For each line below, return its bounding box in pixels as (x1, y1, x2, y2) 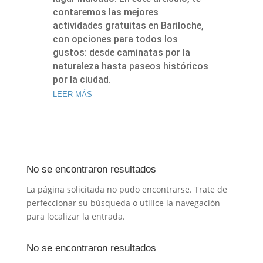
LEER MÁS (52, 89, 92, 99)
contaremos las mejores (52, 6, 159, 18)
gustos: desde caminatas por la (52, 46, 190, 58)
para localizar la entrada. (26, 210, 125, 222)
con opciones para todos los (52, 33, 178, 45)
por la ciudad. (52, 73, 113, 85)
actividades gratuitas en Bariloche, (52, 19, 204, 31)
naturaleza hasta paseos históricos (52, 60, 208, 72)
